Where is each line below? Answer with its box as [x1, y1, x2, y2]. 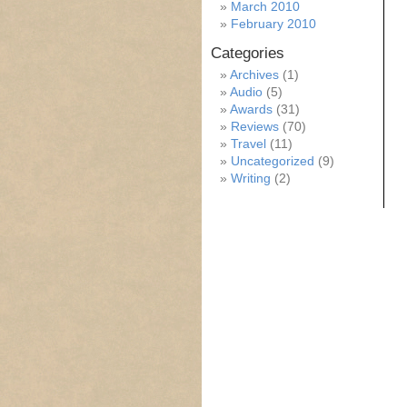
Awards [230, 102, 273, 116]
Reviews [231, 119, 279, 134]
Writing [231, 171, 271, 185]
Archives [230, 67, 279, 82]
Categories [211, 45, 284, 62]
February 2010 [231, 16, 316, 31]
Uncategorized [231, 154, 314, 168]
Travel [231, 136, 266, 151]
